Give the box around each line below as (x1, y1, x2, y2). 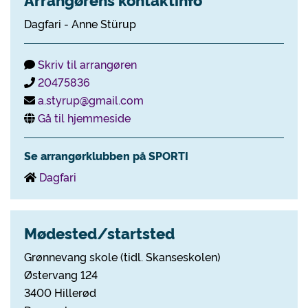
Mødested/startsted (24, 222, 175, 243)
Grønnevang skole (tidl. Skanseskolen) (24, 249, 221, 264)
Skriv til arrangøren (38, 56, 137, 71)
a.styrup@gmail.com (38, 92, 144, 107)
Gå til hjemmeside (38, 110, 131, 125)
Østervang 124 (24, 267, 98, 282)
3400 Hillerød (24, 285, 96, 300)
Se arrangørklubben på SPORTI (24, 148, 188, 163)
